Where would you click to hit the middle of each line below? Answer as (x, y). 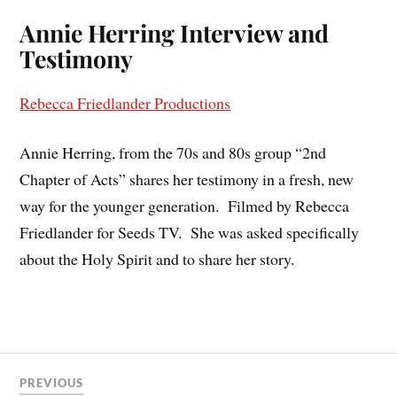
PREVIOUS (52, 382)
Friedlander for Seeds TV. (101, 233)
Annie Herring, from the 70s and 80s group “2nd (173, 153)
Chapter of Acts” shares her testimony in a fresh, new (187, 179)
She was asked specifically (275, 233)
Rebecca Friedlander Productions (125, 102)
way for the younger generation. (120, 206)
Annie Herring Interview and (175, 32)
